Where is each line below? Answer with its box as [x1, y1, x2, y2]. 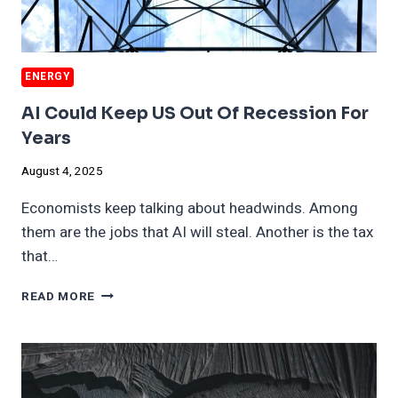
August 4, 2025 [21, 163, 103, 181]
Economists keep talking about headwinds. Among [21, 197, 358, 220]
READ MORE [21, 288, 96, 306]
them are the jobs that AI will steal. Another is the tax [21, 221, 373, 244]
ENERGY [25, 68, 70, 84]
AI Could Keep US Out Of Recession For [21, 102, 369, 124]
